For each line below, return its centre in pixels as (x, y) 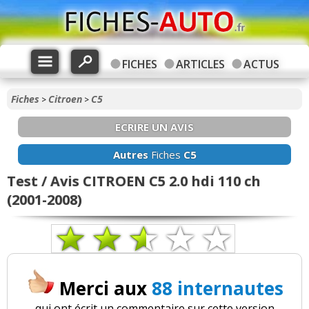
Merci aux (105, 289)
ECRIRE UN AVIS (154, 127)
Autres (130, 154)
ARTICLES (200, 64)
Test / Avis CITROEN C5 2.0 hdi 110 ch (134, 181)
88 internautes (217, 289)
